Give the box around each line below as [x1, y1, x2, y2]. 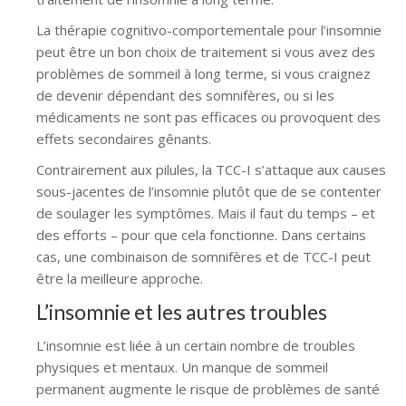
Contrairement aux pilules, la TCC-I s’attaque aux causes [36, 159, 386, 179]
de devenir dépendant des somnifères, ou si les [36, 85, 334, 104]
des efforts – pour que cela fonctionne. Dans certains [36, 225, 366, 244]
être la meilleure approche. [36, 268, 203, 287]
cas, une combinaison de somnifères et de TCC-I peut [36, 246, 371, 266]
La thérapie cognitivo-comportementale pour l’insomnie [36, 20, 382, 39]
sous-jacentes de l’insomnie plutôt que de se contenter [36, 181, 382, 200]
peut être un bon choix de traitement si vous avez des [36, 42, 375, 61]
